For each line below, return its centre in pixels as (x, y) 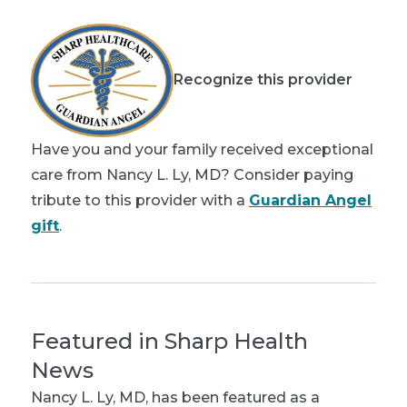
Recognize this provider (263, 80)
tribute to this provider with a (140, 200)
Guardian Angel (310, 200)
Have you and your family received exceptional (202, 149)
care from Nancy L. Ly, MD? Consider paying (192, 174)
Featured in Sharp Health (169, 341)
